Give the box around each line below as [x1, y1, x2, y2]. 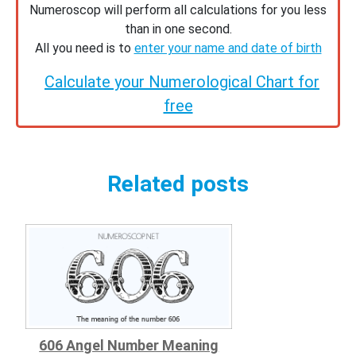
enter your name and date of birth [133, 40, 322, 56]
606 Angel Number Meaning [39, 337, 219, 354]
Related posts [107, 170, 249, 197]
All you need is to [34, 40, 134, 56]
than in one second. [124, 21, 232, 37]
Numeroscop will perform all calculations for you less [29, 2, 327, 17]
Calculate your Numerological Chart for [44, 72, 319, 91]
